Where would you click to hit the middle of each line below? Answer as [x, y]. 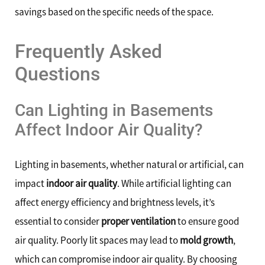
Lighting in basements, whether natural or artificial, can [129, 164]
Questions [57, 74]
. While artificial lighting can [174, 183]
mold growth [206, 240]
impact [30, 183]
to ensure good [207, 221]
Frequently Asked [88, 51]
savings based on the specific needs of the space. [114, 12]
